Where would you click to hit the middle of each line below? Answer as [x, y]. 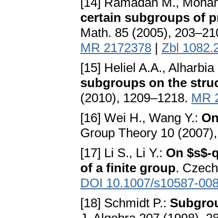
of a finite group [128, 168]
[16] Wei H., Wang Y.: [141, 118]
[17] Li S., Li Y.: [123, 153]
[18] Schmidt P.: [125, 203]
